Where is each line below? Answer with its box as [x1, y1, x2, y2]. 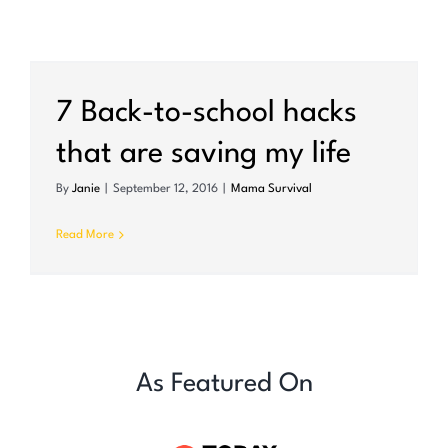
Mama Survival [231, 183, 312, 196]
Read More [56, 229, 114, 242]
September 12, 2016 [113, 183, 218, 196]
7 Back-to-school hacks [56, 99, 357, 129]
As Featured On [135, 371, 313, 398]
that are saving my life [56, 140, 351, 170]
